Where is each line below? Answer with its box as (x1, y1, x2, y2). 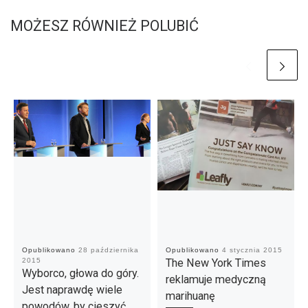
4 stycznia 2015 (221, 245, 283, 254)
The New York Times (165, 256, 266, 269)
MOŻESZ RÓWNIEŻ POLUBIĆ (10, 16, 199, 34)
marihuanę (165, 289, 215, 302)
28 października (78, 245, 139, 254)
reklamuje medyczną (165, 272, 266, 286)
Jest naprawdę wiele (21, 283, 122, 296)
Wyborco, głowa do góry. (21, 266, 139, 280)
